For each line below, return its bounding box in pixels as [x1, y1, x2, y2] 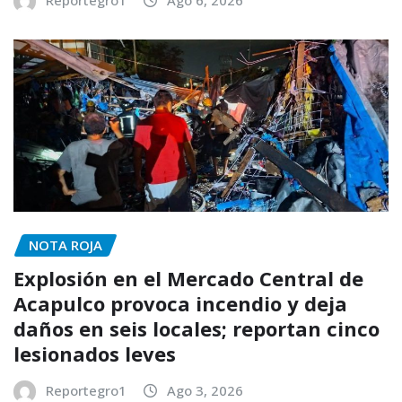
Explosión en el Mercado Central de [13, 264, 363, 292]
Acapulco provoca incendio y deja [13, 289, 347, 317]
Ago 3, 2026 [167, 380, 243, 399]
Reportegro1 [46, 380, 127, 399]
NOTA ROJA [29, 236, 102, 255]
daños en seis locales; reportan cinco [13, 314, 380, 342]
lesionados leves [13, 339, 176, 367]
